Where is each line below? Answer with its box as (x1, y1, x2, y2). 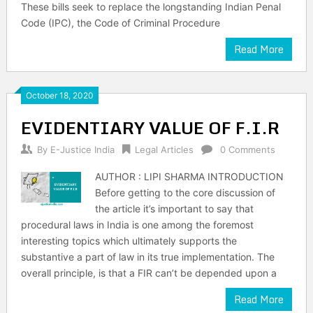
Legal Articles (134, 144, 194, 155)
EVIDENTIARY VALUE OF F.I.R (20, 114, 279, 141)
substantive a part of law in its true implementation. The (20, 251, 275, 263)
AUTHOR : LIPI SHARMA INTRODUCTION (95, 170, 284, 182)
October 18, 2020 (25, 90, 94, 101)
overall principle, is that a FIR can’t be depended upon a (20, 267, 277, 279)
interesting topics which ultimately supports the (20, 235, 237, 247)
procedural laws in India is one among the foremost (20, 219, 254, 231)
